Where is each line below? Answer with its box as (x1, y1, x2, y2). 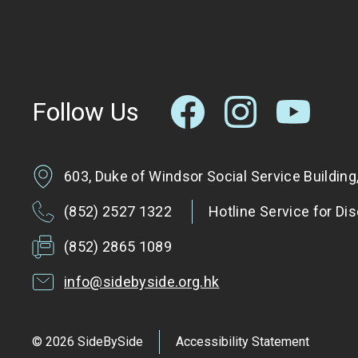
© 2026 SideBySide (32, 333, 143, 349)
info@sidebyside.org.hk (64, 272, 220, 290)
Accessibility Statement (176, 333, 309, 349)
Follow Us (32, 96, 139, 127)
